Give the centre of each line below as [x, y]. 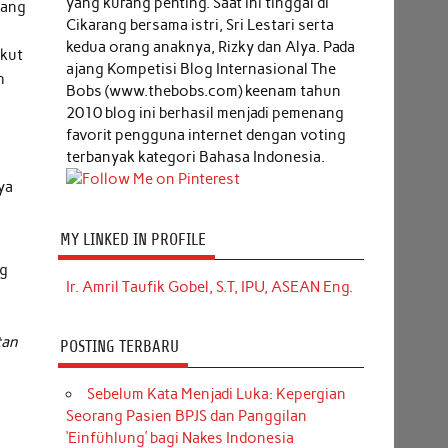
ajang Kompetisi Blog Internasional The [200, 68]
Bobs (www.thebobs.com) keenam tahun [203, 90]
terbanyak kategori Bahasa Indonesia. [195, 156]
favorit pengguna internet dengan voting [205, 134]
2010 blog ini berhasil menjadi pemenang [204, 112]
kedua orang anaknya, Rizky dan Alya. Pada [210, 46]
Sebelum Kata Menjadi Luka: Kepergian [216, 394]
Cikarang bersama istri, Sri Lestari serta [199, 24]
